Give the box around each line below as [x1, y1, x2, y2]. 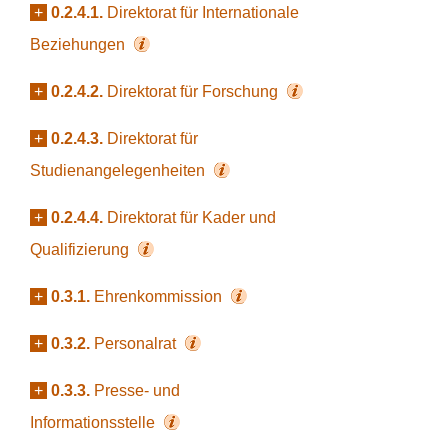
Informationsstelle [30, 414, 159, 431]
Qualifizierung [30, 241, 133, 258]
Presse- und [94, 382, 180, 399]
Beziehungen [30, 36, 129, 53]
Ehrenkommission [94, 288, 226, 305]
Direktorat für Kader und [107, 209, 276, 226]
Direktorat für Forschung [107, 83, 282, 100]
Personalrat [94, 335, 180, 352]
